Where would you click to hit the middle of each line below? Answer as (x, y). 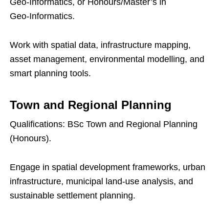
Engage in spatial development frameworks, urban (108, 167)
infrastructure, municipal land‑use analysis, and (101, 182)
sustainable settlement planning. (73, 196)
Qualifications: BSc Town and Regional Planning (104, 124)
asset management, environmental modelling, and (107, 59)
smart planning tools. (50, 74)
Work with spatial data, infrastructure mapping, (100, 45)
